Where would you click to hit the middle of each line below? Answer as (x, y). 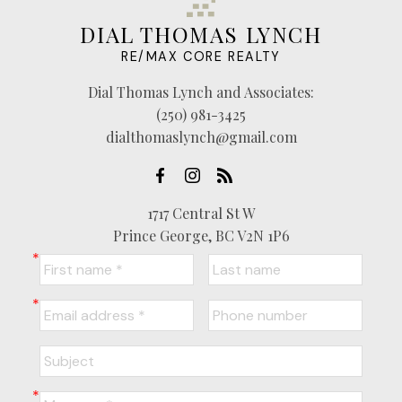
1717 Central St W (201, 214)
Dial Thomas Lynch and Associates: (201, 92)
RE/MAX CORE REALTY (201, 57)
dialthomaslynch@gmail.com (201, 137)
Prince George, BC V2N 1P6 (201, 236)
